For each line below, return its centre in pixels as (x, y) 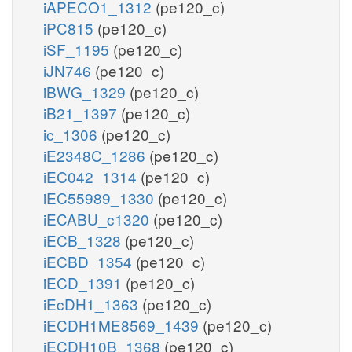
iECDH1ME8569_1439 (123, 324)
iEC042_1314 (92, 176)
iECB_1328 (84, 240)
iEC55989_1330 (101, 197)
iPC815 (70, 27)
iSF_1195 (78, 49)
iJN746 (69, 70)
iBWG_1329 (86, 91)
